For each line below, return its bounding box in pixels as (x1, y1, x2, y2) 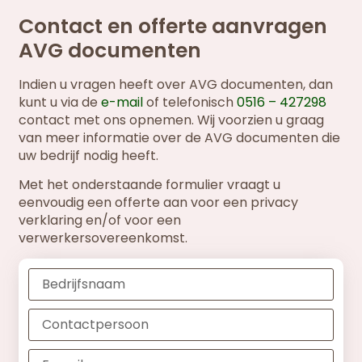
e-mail (101, 92, 144, 112)
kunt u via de (19, 92, 102, 112)
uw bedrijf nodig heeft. (19, 145, 159, 165)
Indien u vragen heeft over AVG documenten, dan (19, 74, 334, 94)
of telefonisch (143, 92, 238, 112)
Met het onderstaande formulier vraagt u (19, 175, 281, 195)
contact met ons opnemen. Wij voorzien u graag (19, 110, 325, 129)
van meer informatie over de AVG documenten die (19, 128, 341, 147)
